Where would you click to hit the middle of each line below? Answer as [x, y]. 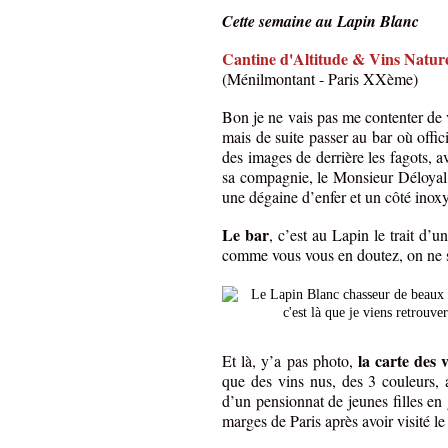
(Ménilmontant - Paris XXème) [322, 79]
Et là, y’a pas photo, [290, 361]
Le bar [245, 235]
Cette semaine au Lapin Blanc [320, 21]
